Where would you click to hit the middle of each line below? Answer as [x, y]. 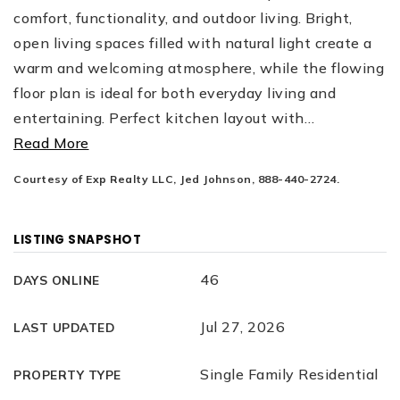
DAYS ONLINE [57, 280]
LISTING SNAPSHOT [77, 240]
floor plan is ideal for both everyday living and [175, 93]
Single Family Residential [289, 374]
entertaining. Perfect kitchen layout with [159, 118]
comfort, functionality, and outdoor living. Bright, [183, 18]
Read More [51, 143]
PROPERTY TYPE [67, 375]
